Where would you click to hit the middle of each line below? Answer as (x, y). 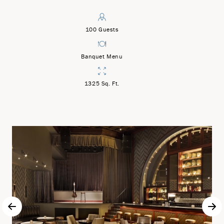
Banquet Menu (102, 56)
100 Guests (102, 29)
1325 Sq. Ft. (102, 83)
